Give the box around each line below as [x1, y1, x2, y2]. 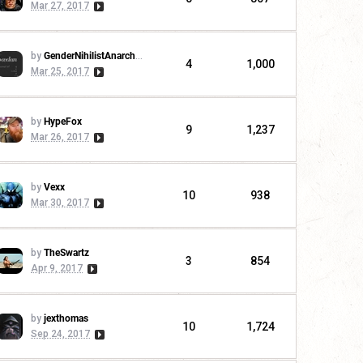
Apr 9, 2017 [31, 263, 83, 275]
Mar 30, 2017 [31, 197, 89, 209]
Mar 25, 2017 [31, 66, 89, 78]
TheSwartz [44, 247, 89, 259]
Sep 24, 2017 [31, 328, 90, 340]
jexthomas [44, 313, 88, 325]
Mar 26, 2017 [31, 131, 89, 143]
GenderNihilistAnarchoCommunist [44, 50, 135, 62]
